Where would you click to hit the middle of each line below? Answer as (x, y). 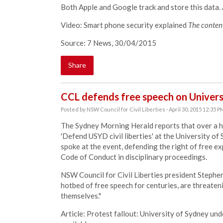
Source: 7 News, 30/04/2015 (109, 43)
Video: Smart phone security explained (124, 25)
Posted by (74, 109)
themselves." (81, 196)
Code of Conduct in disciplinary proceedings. (135, 157)
